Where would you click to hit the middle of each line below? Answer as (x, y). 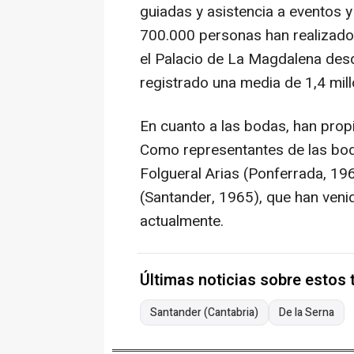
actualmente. (182, 222)
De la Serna (307, 313)
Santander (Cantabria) (204, 313)
